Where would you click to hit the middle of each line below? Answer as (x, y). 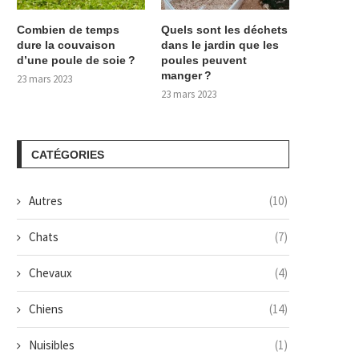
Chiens (46, 309)
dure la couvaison (66, 44)
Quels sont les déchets (225, 29)
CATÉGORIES (68, 154)
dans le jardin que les (220, 44)
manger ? (187, 75)
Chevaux (50, 272)
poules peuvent (204, 60)
